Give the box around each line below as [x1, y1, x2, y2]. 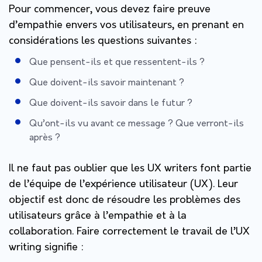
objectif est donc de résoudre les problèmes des [9, 194, 240, 206]
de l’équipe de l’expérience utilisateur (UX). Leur [9, 178, 238, 191]
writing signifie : [9, 241, 84, 254]
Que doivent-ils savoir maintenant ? [29, 77, 184, 88]
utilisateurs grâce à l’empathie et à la [9, 209, 187, 222]
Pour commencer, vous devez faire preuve [9, 3, 211, 16]
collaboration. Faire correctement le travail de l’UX [9, 225, 250, 238]
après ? [29, 132, 60, 143]
